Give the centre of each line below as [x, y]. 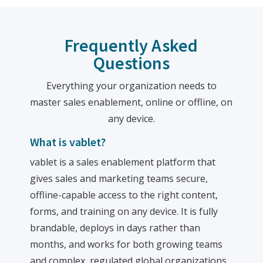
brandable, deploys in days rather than [115, 228]
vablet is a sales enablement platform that [123, 162]
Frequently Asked [131, 45]
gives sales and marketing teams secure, [119, 178]
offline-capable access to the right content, [124, 195]
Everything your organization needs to [131, 86]
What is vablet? [68, 142]
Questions [131, 63]
